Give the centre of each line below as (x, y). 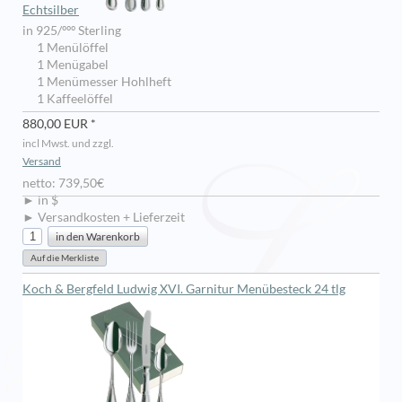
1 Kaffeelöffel (72, 99)
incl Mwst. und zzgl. (68, 144)
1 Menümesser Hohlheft (101, 82)
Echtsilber (51, 10)
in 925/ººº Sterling (72, 31)
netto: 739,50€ (63, 184)
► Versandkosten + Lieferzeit (104, 218)
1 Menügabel (70, 65)
